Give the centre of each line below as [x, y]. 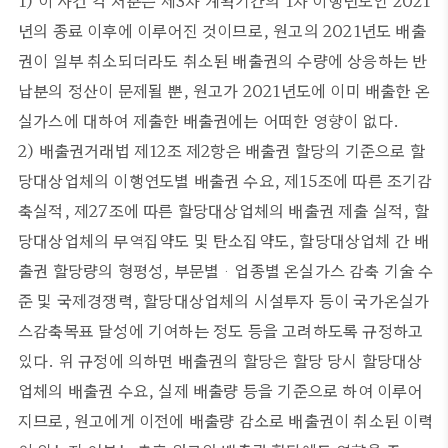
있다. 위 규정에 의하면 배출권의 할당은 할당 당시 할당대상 [220, 360]
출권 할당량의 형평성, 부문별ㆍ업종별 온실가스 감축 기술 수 [226, 270]
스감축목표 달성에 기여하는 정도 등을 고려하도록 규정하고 [221, 330]
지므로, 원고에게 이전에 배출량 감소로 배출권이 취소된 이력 [226, 420]
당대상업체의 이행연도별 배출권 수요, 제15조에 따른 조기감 [225, 180]
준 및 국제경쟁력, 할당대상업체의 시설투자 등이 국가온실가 [224, 300]
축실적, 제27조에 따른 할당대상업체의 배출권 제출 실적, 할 [223, 210]
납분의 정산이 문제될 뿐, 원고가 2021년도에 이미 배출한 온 [224, 90]
